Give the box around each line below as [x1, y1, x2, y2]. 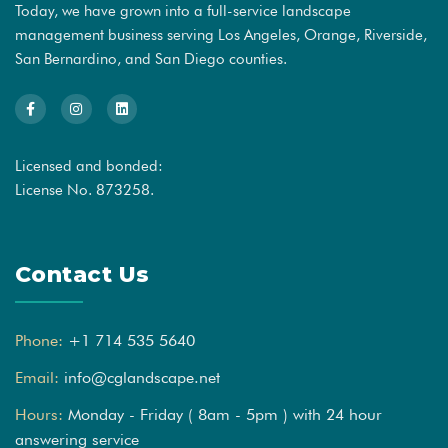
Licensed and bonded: [15, 157, 163, 176]
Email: [15, 368, 59, 388]
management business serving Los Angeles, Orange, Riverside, [15, 25, 427, 44]
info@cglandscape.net [64, 368, 220, 388]
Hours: [15, 405, 63, 425]
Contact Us [15, 261, 150, 289]
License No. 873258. [15, 181, 154, 200]
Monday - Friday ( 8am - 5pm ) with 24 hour [68, 405, 382, 425]
